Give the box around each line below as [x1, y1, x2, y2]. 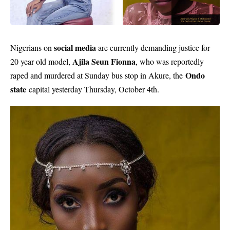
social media [54, 42, 96, 53]
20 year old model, [10, 56, 72, 67]
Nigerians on [10, 42, 54, 53]
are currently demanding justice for [96, 42, 210, 53]
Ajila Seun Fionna [72, 55, 136, 67]
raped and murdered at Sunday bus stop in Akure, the [10, 70, 185, 81]
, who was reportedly [136, 56, 204, 67]
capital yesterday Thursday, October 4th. [26, 84, 159, 94]
